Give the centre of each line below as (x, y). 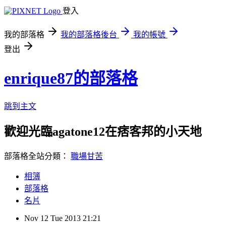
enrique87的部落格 (71, 78)
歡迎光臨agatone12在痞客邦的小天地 (103, 131)
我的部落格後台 (89, 35)
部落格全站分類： (37, 156)
